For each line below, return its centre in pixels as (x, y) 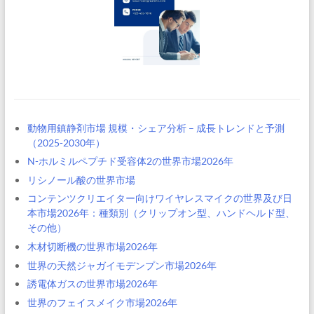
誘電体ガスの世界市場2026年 (92, 284)
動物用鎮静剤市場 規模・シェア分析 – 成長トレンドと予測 (156, 128)
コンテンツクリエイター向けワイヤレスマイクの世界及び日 (159, 198)
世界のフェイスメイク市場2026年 (102, 302)
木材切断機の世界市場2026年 (92, 246)
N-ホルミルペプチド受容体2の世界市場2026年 (130, 161)
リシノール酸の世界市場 (81, 179)
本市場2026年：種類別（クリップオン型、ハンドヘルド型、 (161, 213)
